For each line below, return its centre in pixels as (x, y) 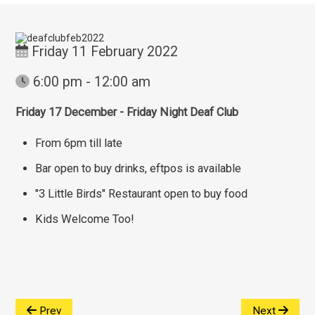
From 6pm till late (79, 143)
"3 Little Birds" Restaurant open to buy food (142, 193)
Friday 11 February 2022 (103, 51)
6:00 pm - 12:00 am (90, 82)
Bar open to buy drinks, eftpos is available (139, 168)
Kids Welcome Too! (85, 219)
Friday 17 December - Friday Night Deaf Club (127, 112)
